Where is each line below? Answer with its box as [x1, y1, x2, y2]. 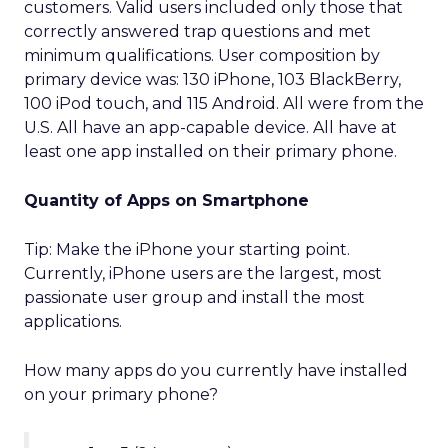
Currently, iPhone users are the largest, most [24, 264, 382, 283]
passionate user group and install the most [24, 288, 365, 307]
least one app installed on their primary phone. [24, 142, 397, 161]
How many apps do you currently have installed [24, 361, 408, 380]
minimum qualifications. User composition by [24, 46, 380, 65]
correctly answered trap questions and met [24, 22, 371, 41]
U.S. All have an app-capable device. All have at [24, 118, 397, 137]
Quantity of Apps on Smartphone [24, 191, 309, 210]
